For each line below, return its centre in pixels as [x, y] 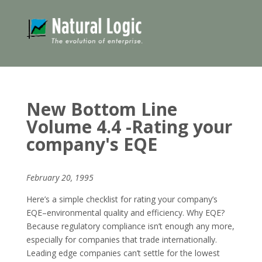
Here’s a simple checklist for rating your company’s [122, 199]
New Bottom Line [101, 109]
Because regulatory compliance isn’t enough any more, [130, 226]
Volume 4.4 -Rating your [129, 126]
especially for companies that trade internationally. [121, 239]
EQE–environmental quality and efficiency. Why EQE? [125, 212]
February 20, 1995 [60, 177]
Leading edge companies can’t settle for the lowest [123, 253]
